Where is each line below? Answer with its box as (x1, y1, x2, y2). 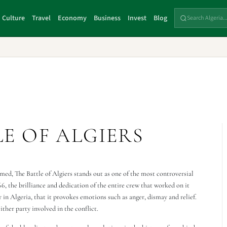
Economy (58, 13, 87, 23)
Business (94, 13, 121, 23)
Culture (2, 13, 25, 23)
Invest (128, 13, 147, 23)
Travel (32, 13, 51, 23)
